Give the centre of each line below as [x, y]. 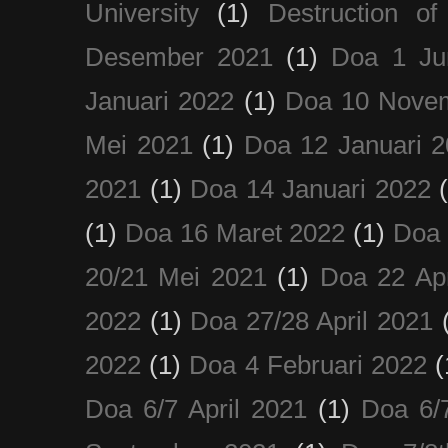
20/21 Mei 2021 [176, 276]
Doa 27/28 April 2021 [312, 320]
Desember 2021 [179, 56]
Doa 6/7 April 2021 [196, 408]
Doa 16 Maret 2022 [235, 232]
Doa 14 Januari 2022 [310, 188]
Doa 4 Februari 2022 [308, 364]
